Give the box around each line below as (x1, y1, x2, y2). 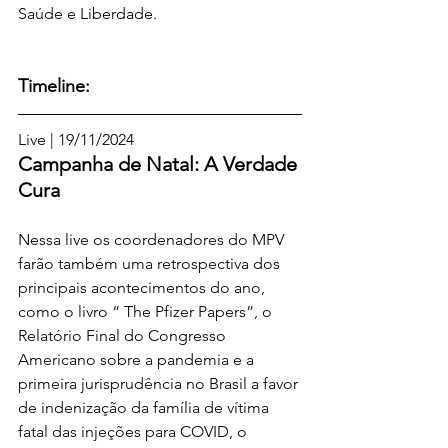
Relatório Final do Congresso (18, 326, 230, 345)
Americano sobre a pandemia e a (18, 350, 258, 369)
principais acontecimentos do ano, (18, 278, 269, 297)
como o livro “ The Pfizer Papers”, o (18, 302, 276, 321)
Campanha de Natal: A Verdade (18, 152, 302, 176)
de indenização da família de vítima (18, 398, 273, 417)
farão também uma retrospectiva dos (18, 254, 284, 273)
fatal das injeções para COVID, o (18, 422, 251, 441)
